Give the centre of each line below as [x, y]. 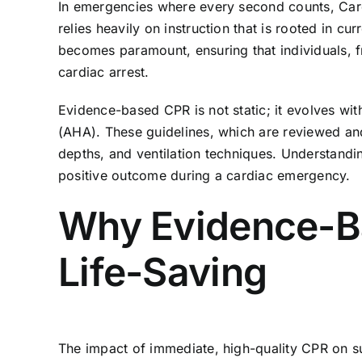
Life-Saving [163, 271]
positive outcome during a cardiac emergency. [204, 175]
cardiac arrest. [104, 72]
